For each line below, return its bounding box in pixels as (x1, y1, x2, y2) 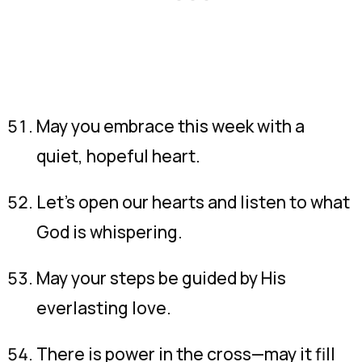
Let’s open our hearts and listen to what (36, 191, 350, 213)
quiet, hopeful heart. (36, 145, 200, 167)
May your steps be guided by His (36, 267, 286, 289)
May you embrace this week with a (36, 115, 305, 137)
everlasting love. (36, 297, 171, 319)
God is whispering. (36, 221, 183, 243)
